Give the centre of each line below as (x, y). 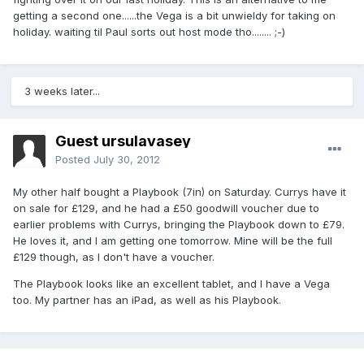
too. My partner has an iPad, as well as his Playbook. (147, 300)
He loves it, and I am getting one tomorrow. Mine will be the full (173, 241)
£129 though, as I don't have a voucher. (114, 257)
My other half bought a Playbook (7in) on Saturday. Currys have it (180, 192)
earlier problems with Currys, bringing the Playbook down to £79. (179, 225)
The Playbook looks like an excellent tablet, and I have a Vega (171, 284)
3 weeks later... (62, 91)
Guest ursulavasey (123, 141)
